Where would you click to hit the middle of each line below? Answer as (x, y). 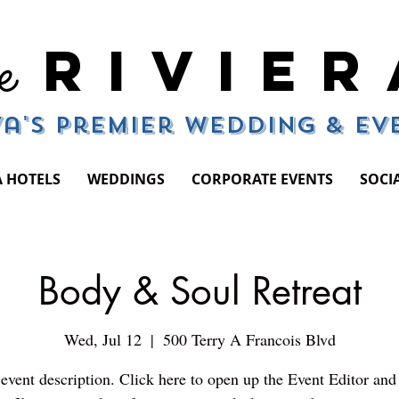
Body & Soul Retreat (199, 291)
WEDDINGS (126, 179)
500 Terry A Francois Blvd (249, 339)
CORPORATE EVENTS (262, 179)
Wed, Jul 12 (102, 339)
